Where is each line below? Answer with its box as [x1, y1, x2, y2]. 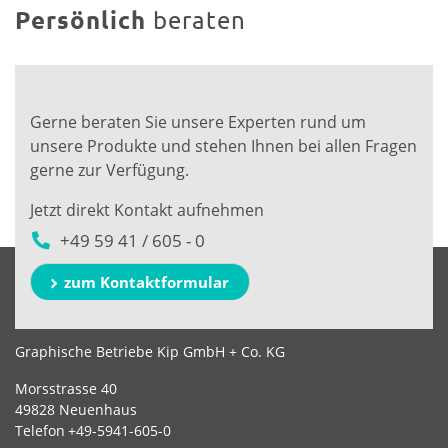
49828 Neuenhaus [15, 399, 137, 419]
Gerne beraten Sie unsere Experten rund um [30, 110, 366, 133]
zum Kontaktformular [64, 271, 229, 292]
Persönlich [15, 3, 153, 35]
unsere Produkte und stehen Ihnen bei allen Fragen [30, 134, 417, 157]
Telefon [15, 420, 65, 440]
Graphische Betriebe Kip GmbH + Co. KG [15, 341, 285, 361]
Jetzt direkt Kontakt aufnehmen [30, 198, 264, 221]
